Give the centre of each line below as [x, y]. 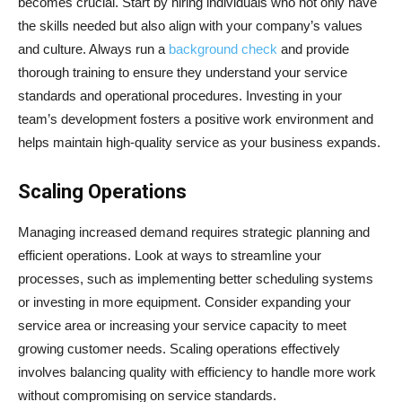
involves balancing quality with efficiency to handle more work [197, 371]
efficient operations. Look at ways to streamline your [170, 255]
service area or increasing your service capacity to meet [182, 325]
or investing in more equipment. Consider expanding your [184, 301]
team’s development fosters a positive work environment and [196, 118]
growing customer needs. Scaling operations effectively [179, 348]
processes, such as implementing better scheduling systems [196, 278]
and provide [313, 48]
